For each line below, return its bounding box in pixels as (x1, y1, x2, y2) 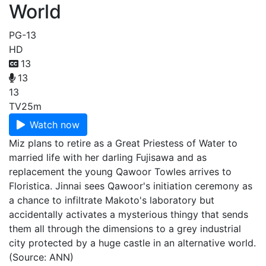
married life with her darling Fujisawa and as (9, 151, 207, 163)
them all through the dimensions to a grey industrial (9, 223, 241, 235)
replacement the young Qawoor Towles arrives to (9, 166, 232, 178)
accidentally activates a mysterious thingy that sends (9, 208, 248, 220)
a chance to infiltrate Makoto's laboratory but (9, 194, 214, 206)
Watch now (30, 119, 80, 131)
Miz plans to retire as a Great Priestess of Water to (9, 137, 237, 149)
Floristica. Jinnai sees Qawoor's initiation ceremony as (9, 180, 252, 192)
